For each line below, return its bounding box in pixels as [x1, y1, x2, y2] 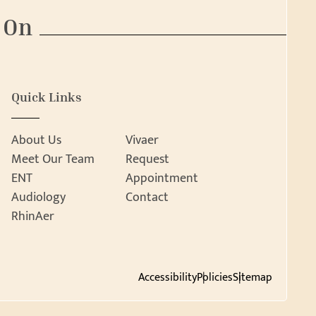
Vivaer [125, 129, 159, 151]
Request [125, 148, 169, 170]
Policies [196, 267, 233, 287]
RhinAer [11, 205, 54, 227]
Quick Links [11, 88, 82, 104]
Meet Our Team [11, 148, 95, 170]
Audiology [11, 186, 66, 208]
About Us [11, 129, 61, 151]
